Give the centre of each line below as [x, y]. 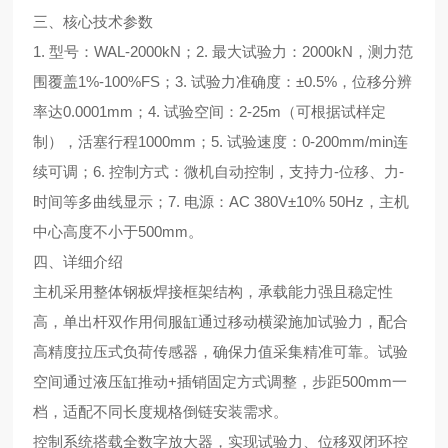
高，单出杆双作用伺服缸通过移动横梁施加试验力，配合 [221, 321]
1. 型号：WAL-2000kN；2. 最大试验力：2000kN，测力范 [223, 51]
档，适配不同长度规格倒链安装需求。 [161, 411]
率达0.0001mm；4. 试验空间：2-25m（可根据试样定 [210, 111]
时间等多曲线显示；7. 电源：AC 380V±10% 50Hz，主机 [221, 201]
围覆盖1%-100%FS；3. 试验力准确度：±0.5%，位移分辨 [223, 81]
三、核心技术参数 [93, 21]
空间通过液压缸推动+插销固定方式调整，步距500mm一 [220, 381]
